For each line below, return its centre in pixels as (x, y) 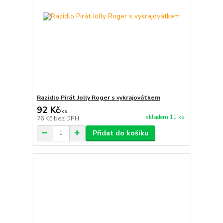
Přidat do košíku (120, 133)
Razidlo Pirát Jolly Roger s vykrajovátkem (98, 97)
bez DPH (66, 118)
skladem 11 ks (165, 117)
